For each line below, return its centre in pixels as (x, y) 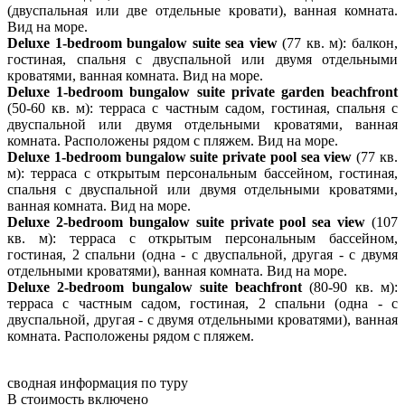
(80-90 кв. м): (350, 287)
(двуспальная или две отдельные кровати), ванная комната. (202, 11)
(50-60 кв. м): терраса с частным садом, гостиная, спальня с (202, 108)
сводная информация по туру (98, 383)
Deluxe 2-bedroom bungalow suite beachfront (155, 287)
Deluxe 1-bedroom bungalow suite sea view (142, 43)
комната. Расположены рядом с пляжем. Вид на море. (173, 141)
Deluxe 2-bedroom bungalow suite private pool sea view (187, 222)
